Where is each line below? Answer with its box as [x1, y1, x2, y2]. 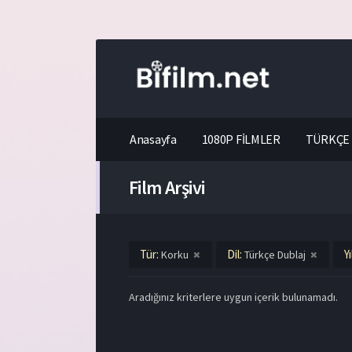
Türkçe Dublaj [244, 247, 306, 262]
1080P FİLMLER [201, 131, 280, 147]
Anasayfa [130, 131, 177, 147]
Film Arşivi [129, 175, 205, 200]
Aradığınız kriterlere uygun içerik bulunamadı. [129, 290, 338, 304]
